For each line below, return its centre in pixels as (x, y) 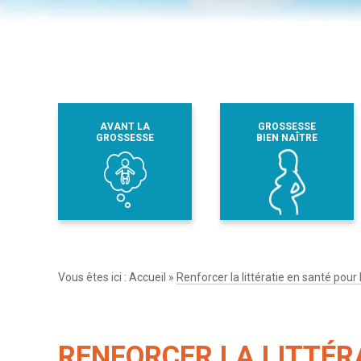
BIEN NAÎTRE (286, 137)
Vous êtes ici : (93, 277)
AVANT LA (125, 126)
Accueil (147, 277)
